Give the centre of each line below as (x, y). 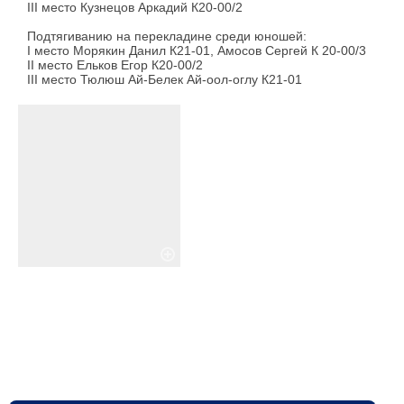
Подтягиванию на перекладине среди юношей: (167, 37)
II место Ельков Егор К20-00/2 (115, 65)
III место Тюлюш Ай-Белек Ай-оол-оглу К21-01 (165, 80)
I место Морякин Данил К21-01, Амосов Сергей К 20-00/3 (197, 51)
